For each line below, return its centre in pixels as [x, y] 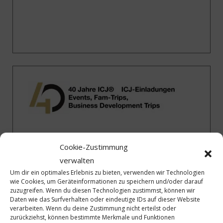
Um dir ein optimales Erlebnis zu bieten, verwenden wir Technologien [107, 172]
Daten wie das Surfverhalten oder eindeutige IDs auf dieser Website [105, 199]
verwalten [77, 160]
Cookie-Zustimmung [94, 147]
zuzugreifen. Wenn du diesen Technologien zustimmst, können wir [103, 190]
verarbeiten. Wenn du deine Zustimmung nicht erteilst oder [93, 208]
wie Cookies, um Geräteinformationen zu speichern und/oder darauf [107, 181]
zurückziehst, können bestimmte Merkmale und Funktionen [92, 217]
